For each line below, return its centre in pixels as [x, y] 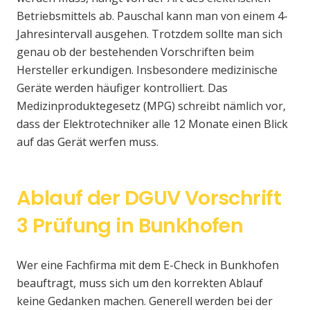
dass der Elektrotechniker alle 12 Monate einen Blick [152, 124]
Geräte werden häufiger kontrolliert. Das [122, 88]
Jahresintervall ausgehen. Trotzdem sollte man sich [149, 34]
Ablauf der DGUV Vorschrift [149, 198]
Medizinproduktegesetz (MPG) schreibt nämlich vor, [151, 106]
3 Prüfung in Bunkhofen [130, 226]
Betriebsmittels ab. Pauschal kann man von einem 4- [152, 16]
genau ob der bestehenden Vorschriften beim [135, 52]
